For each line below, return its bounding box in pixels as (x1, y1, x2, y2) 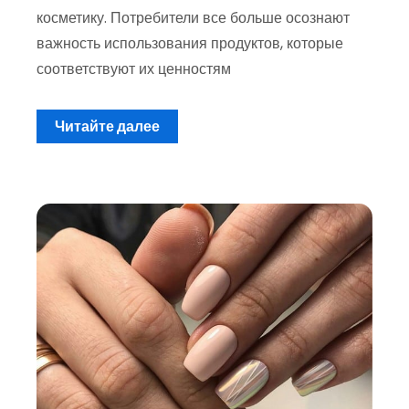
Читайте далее (55, 115, 160, 137)
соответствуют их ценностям (37, 58, 231, 79)
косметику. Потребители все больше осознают (37, 6, 350, 28)
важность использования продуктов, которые (37, 32, 343, 54)
